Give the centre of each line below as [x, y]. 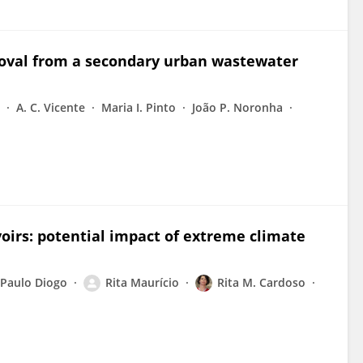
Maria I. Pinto [139, 107]
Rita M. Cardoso [261, 282]
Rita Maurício [142, 282]
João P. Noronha [237, 107]
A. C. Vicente [51, 107]
